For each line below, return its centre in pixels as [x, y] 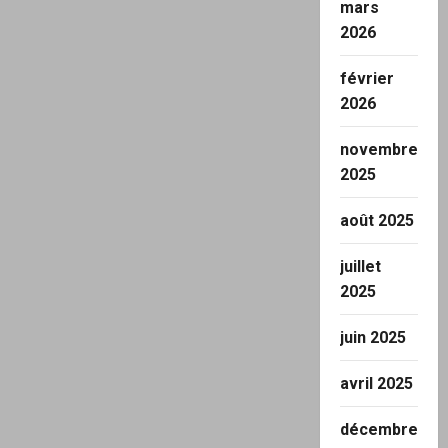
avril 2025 [376, 383]
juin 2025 [372, 337]
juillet [360, 266]
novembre [378, 149]
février [366, 78]
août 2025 [376, 220]
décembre [378, 429]
